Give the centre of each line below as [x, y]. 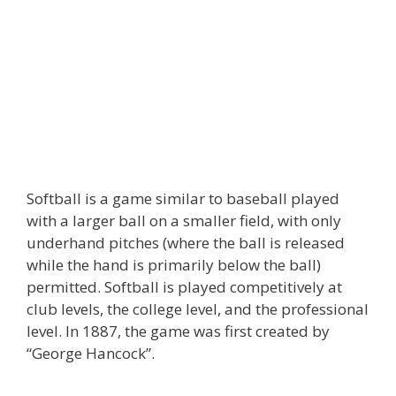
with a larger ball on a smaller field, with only [184, 220]
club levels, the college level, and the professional [198, 308]
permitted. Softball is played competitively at [184, 286]
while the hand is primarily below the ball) [174, 264]
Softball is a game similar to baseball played [183, 198]
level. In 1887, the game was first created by [178, 331]
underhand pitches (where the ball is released [186, 242]
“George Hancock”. [91, 353]
